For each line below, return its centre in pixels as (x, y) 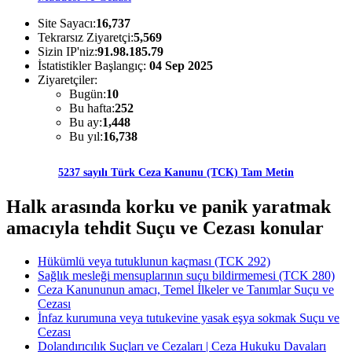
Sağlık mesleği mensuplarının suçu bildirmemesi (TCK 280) (186, 276)
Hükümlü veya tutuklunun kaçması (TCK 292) (154, 262)
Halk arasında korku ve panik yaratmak (169, 207)
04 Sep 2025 (181, 66)
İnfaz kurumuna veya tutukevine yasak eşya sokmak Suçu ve (189, 318)
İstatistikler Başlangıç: (93, 66)
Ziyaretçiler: (68, 80)
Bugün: (88, 94)
